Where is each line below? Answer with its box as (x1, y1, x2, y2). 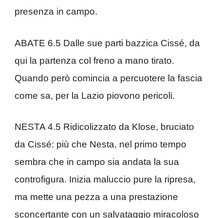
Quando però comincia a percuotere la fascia (15, 73, 202, 83)
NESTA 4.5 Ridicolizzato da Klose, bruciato (15, 122, 194, 132)
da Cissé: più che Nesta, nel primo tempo (15, 139, 186, 149)
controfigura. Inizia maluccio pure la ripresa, (15, 174, 196, 184)
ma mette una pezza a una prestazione (15, 192, 178, 202)
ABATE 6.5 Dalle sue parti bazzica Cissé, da (15, 37, 200, 48)
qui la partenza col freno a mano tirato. (15, 55, 174, 66)
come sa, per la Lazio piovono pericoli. (15, 90, 175, 101)
